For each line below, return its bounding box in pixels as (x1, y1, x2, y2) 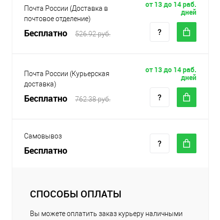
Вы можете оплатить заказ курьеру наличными (30, 210, 183, 218)
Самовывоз (24, 132, 62, 140)
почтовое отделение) (24, 15, 91, 23)
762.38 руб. (75, 95, 110, 104)
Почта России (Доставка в (24, 4, 108, 13)
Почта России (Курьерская (24, 70, 110, 78)
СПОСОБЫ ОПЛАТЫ (30, 187, 121, 201)
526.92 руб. (75, 30, 110, 38)
